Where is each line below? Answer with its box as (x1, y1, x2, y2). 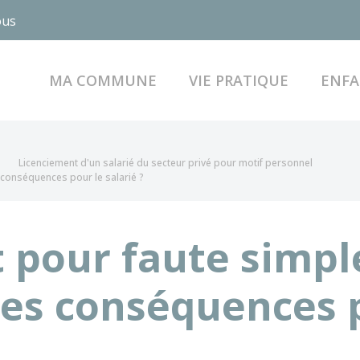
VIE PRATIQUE (188, 70, 288, 90)
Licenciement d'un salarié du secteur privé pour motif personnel (18, 156, 313, 170)
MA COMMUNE (48, 70, 157, 90)
